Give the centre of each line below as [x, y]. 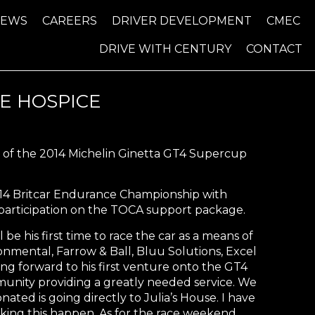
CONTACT [274, 49]
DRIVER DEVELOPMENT [182, 21]
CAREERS [70, 21]
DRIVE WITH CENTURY [165, 49]
